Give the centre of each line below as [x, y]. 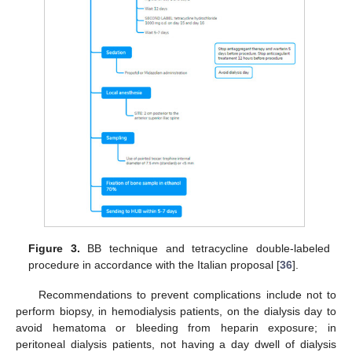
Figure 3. [54, 249]
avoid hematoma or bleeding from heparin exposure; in [176, 328]
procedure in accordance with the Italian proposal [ [154, 265]
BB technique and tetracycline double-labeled [205, 249]
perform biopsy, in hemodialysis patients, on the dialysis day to [176, 312]
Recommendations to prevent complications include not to [187, 295]
